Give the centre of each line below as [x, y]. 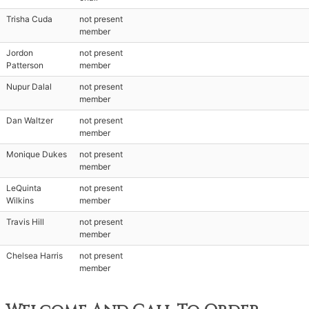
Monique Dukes [37, 154]
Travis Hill [25, 222]
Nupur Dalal [29, 87]
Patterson [25, 65]
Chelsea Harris [34, 256]
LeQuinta [24, 188]
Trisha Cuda [29, 19]
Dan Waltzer [30, 120]
